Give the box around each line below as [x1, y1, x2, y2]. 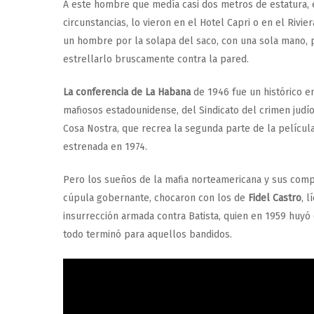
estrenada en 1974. [63, 141, 147, 153]
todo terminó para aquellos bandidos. [63, 228, 232, 240]
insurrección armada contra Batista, [63, 210, 221, 222]
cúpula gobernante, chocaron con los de [63, 192, 245, 204]
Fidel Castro [245, 192, 301, 204]
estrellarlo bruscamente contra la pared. [63, 53, 249, 65]
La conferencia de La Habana [63, 86, 191, 98]
